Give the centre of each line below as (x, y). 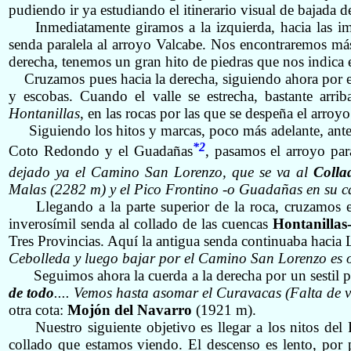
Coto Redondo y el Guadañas (101, 151)
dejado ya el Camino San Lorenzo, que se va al (161, 172)
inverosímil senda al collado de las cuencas (138, 223)
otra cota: (38, 309)
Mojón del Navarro (132, 309)
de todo (32, 292)
